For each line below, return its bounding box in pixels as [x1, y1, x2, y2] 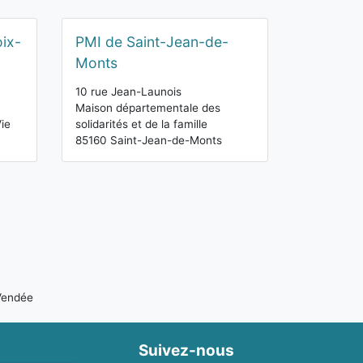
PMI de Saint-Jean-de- [75, 33, 228, 50]
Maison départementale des [75, 101, 220, 114]
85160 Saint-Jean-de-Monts [75, 134, 222, 147]
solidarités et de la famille [75, 117, 207, 130]
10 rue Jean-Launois [75, 85, 181, 98]
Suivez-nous [138, 340, 234, 360]
